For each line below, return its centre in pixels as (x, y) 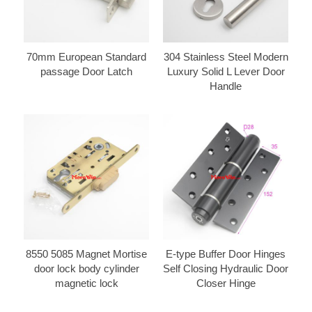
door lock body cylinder (86, 268)
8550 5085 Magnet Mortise (86, 253)
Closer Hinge (226, 283)
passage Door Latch (86, 71)
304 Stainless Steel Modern (226, 56)
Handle (226, 86)
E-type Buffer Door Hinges (226, 253)
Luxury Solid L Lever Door (226, 71)
